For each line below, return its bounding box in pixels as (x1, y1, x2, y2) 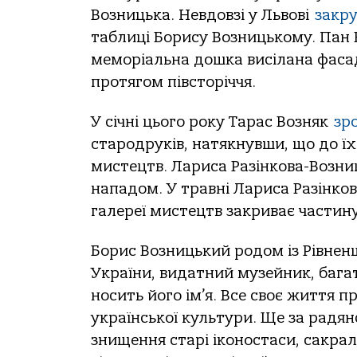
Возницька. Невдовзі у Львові (91, 6, 315, 24)
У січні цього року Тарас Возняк (91, 112, 334, 131)
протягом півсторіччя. (91, 73, 256, 91)
